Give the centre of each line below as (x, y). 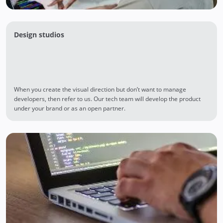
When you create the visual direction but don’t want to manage (100, 89)
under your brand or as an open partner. (70, 108)
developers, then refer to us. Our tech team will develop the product (107, 99)
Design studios (39, 34)
